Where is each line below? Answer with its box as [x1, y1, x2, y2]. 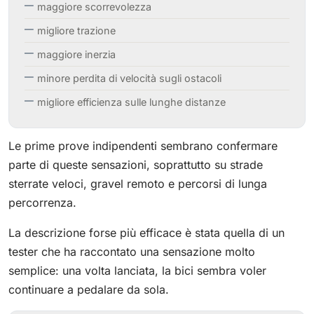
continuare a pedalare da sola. [8, 282, 169, 296]
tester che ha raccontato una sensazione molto [8, 245, 255, 259]
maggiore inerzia [37, 48, 116, 60]
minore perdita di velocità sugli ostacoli [37, 72, 221, 84]
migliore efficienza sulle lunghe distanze [37, 96, 226, 108]
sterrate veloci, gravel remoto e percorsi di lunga [8, 177, 267, 191]
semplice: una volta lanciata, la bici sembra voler [8, 264, 266, 278]
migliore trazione [37, 25, 116, 36]
